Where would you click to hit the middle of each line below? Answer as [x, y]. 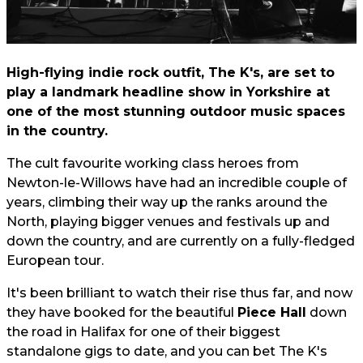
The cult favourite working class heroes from [153, 163]
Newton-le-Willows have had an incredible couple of [177, 183]
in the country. [57, 131]
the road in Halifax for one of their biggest [143, 332]
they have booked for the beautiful [122, 312]
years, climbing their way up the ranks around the [167, 202]
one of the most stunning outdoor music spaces [176, 111]
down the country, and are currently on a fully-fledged [181, 241]
